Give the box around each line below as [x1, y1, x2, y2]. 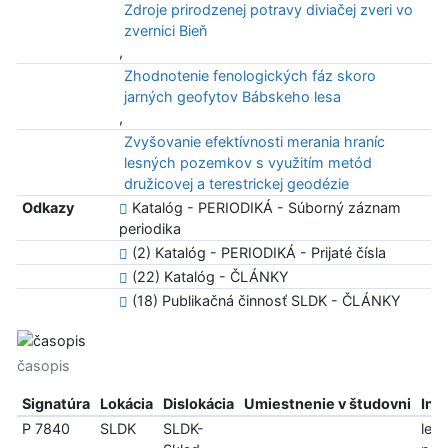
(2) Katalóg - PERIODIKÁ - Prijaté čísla [127, 244, 386, 261]
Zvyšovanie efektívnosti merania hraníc [123, 133, 385, 150]
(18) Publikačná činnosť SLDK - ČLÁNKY [127, 292, 401, 309]
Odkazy [21, 199, 74, 216]
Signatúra [21, 394, 90, 412]
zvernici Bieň [123, 22, 207, 39]
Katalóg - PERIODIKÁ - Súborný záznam [127, 199, 401, 216]
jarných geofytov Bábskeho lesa [123, 88, 341, 105]
